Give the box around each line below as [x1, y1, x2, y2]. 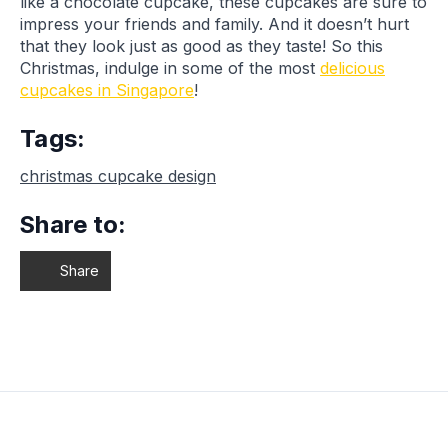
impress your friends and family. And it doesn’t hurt [20, 14, 409, 35]
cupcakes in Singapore [20, 80, 194, 101]
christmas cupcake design [20, 166, 216, 187]
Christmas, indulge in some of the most [20, 58, 320, 79]
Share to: [20, 210, 126, 240]
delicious [320, 58, 385, 79]
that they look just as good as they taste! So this [20, 36, 383, 57]
